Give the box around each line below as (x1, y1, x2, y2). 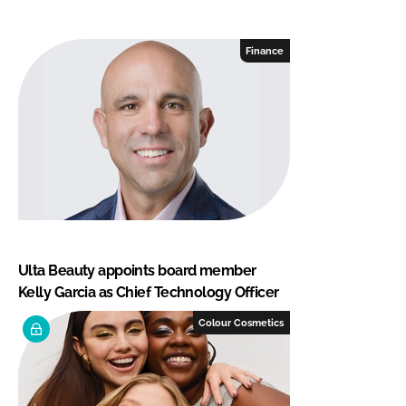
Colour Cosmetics (198, 317, 285, 329)
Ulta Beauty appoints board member (18, 262, 256, 280)
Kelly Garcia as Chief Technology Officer (18, 284, 279, 302)
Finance (246, 45, 285, 57)
